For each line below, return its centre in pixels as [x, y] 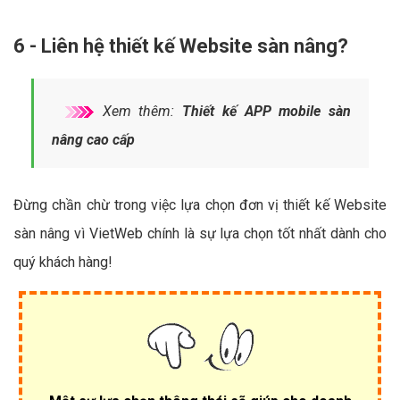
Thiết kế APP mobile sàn [267, 112]
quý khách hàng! [63, 262]
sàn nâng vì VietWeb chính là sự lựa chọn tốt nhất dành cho [200, 234]
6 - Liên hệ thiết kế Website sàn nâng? [181, 46]
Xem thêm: [139, 112]
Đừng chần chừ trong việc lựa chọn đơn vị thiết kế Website [200, 205]
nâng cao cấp [93, 140]
